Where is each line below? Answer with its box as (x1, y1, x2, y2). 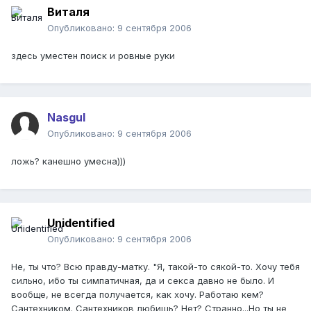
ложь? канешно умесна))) (11, 155, 126, 167)
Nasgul (47, 110, 85, 125)
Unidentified (47, 216, 115, 230)
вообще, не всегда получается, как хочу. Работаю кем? (11, 289, 264, 301)
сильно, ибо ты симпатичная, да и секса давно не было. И (11, 275, 274, 287)
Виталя (47, 5, 90, 19)
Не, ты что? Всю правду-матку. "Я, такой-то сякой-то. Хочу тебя (11, 261, 300, 273)
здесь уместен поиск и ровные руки (11, 50, 175, 62)
